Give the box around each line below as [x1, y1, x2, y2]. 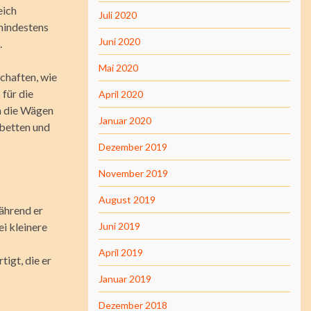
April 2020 [99, 88, 143, 100]
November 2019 [99, 167, 168, 179]
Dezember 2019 [99, 141, 167, 153]
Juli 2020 [99, 9, 137, 21]
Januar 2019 [99, 273, 151, 285]
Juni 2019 [99, 220, 140, 232]
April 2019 [99, 246, 143, 258]
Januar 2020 [99, 115, 151, 126]
